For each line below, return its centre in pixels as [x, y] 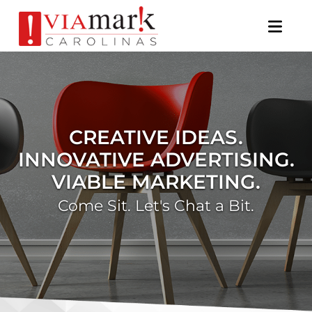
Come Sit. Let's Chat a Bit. [156, 205]
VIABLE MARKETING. [156, 181]
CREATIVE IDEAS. [156, 137]
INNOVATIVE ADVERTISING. [156, 159]
